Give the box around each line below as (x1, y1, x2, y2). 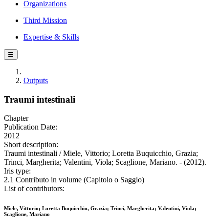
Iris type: (4, 167, 31, 175)
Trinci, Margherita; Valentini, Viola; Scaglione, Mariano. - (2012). (4, 158, 206, 167)
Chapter (4, 114, 28, 123)
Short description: (4, 140, 58, 149)
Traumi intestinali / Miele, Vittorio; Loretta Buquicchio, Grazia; (4, 149, 198, 158)
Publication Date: (4, 123, 57, 131)
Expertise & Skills (23, 33, 79, 41)
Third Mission (23, 16, 67, 24)
